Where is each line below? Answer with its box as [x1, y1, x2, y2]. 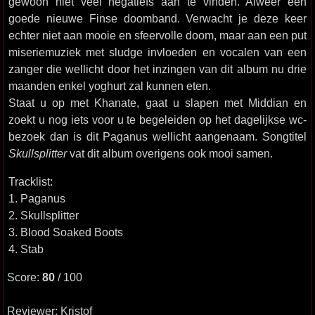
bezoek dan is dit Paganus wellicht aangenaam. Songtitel [8, 130, 307, 143]
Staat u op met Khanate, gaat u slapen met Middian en [8, 96, 307, 109]
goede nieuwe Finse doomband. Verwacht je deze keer [8, 12, 307, 25]
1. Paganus [8, 192, 65, 205]
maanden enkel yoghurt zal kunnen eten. [8, 79, 211, 92]
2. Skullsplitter [8, 209, 79, 221]
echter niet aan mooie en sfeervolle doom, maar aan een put [8, 29, 307, 41]
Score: [7, 271, 42, 283]
